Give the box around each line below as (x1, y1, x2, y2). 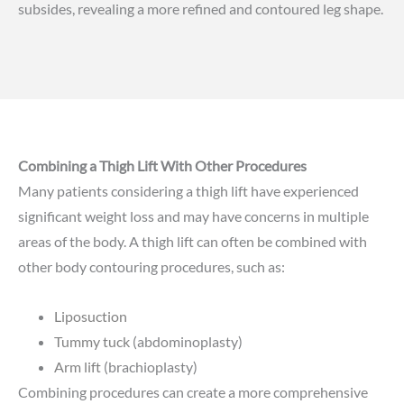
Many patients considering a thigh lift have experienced (18, 182, 359, 200)
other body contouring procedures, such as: (18, 258, 285, 276)
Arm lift (54, 357, 101, 375)
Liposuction (54, 307, 127, 325)
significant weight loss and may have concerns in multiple (18, 207, 369, 225)
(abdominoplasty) (130, 332, 243, 350)
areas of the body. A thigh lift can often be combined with (18, 233, 367, 251)
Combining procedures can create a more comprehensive (18, 382, 368, 400)
